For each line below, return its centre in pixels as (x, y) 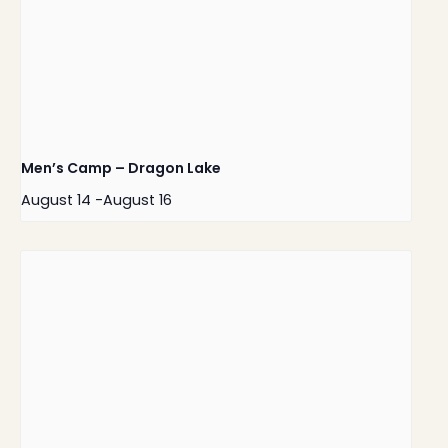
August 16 (137, 200)
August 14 (56, 200)
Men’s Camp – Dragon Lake (121, 168)
